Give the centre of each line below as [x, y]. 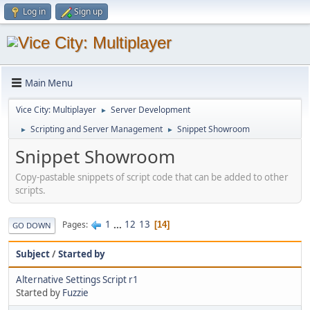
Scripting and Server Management [97, 129]
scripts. [30, 190]
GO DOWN [32, 225]
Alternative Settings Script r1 [77, 279]
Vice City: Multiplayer [56, 110]
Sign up [88, 11]
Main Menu [49, 83]
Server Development [151, 110]
